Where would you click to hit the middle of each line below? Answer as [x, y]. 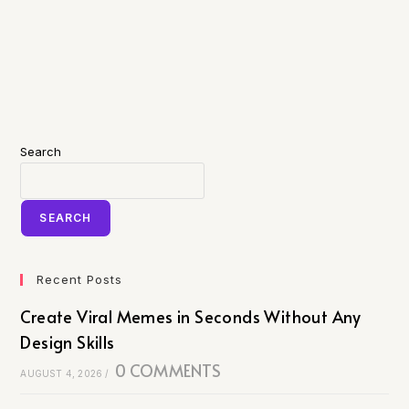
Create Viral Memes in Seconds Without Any [191, 316]
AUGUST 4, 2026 [62, 373]
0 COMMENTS [168, 370]
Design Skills [68, 342]
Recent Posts [80, 279]
